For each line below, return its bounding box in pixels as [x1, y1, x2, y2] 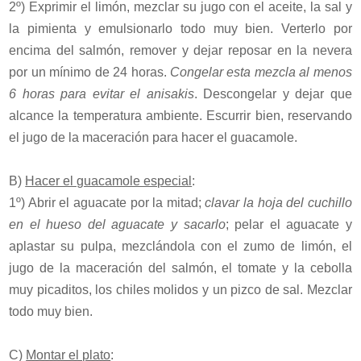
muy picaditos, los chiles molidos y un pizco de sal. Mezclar [9, 282, 352, 297]
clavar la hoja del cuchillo [205, 195, 352, 210]
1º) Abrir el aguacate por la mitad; [9, 195, 205, 210]
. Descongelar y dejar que [193, 86, 352, 101]
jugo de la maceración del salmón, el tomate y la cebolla [9, 260, 352, 275]
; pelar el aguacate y [225, 217, 352, 231]
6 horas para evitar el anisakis [9, 86, 194, 101]
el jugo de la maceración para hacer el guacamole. [9, 130, 298, 144]
